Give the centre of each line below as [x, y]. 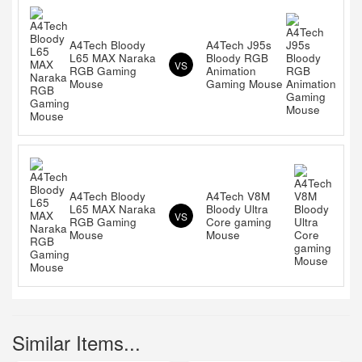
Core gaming [239, 222]
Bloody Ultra [237, 209]
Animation [231, 71]
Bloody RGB [237, 58]
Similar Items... [76, 342]
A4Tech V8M [238, 196]
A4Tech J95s [239, 45]
